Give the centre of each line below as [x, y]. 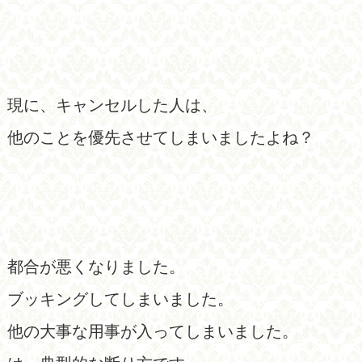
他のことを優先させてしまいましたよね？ [160, 137]
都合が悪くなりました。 [96, 266]
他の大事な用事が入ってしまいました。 [152, 331]
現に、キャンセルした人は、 [112, 105]
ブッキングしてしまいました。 [120, 299]
